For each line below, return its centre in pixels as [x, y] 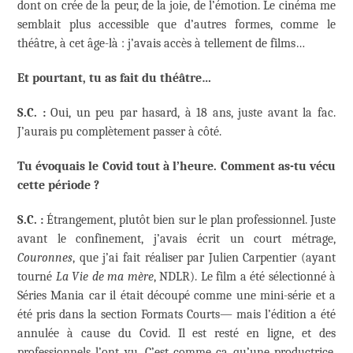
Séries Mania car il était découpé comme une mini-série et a [176, 296]
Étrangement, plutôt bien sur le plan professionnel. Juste [190, 220]
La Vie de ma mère [104, 277]
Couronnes [45, 258]
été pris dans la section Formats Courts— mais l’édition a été [176, 315]
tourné [37, 277]
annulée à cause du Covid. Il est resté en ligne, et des [176, 334]
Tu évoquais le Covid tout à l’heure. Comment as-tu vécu [176, 167]
